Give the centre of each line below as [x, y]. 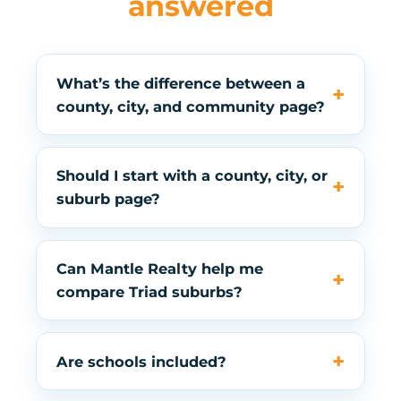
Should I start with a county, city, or [192, 176]
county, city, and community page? [191, 106]
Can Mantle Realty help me [160, 268]
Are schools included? [142, 361]
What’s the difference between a [181, 83]
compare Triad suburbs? [150, 291]
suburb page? [109, 199]
